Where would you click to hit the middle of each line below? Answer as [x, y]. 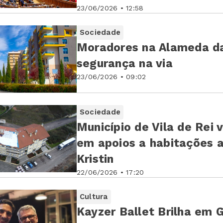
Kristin [95, 159]
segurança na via [125, 64]
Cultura [94, 197]
